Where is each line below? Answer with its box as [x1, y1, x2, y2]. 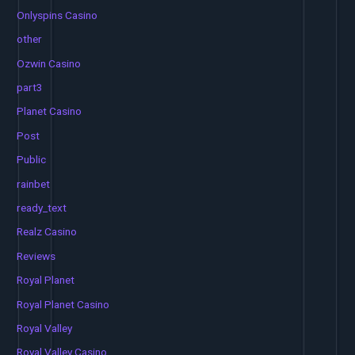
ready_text [17, 201, 67, 214]
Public [17, 153, 47, 166]
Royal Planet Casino [17, 297, 110, 311]
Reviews [17, 249, 56, 262]
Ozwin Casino [17, 56, 82, 70]
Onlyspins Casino [17, 8, 98, 21]
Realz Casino [17, 225, 78, 239]
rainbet [17, 177, 51, 190]
